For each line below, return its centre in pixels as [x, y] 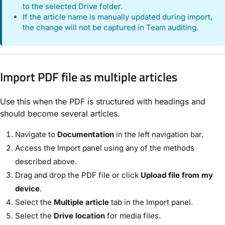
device [27, 188]
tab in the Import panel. [151, 202]
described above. [46, 161]
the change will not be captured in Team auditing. [111, 27]
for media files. [133, 215]
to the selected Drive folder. [73, 6]
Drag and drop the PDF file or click [78, 175]
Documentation [86, 134]
